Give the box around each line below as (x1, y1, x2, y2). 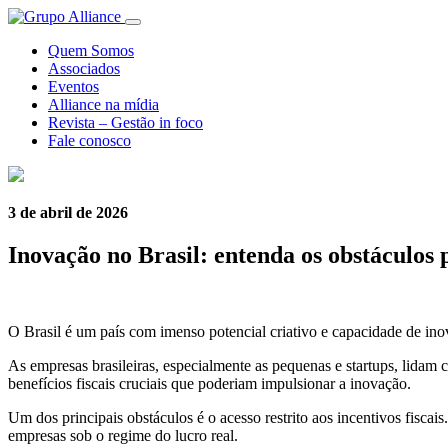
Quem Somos (48, 42, 134, 59)
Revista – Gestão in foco (48, 114, 203, 131)
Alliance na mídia (48, 96, 159, 113)
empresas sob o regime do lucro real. (8, 426, 238, 444)
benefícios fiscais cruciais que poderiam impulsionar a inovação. (8, 374, 411, 392)
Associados (48, 60, 120, 77)
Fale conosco (48, 132, 131, 149)
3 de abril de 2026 (8, 204, 128, 221)
